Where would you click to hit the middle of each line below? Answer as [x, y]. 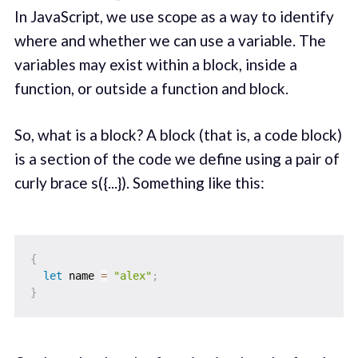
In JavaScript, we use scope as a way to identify [174, 16]
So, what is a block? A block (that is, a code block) [178, 135]
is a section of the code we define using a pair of [177, 159]
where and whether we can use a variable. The [170, 40]
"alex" [132, 275]
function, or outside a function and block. [151, 88]
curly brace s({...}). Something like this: [139, 183]
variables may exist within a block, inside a [155, 64]
